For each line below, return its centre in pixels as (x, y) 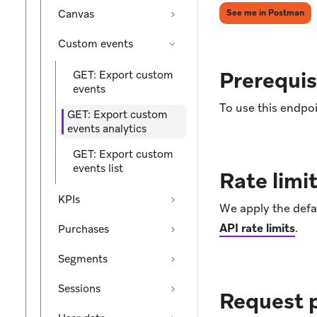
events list (98, 168)
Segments (83, 259)
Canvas (76, 14)
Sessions (79, 289)
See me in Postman (265, 13)
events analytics (107, 129)
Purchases (83, 229)
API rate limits (257, 229)
